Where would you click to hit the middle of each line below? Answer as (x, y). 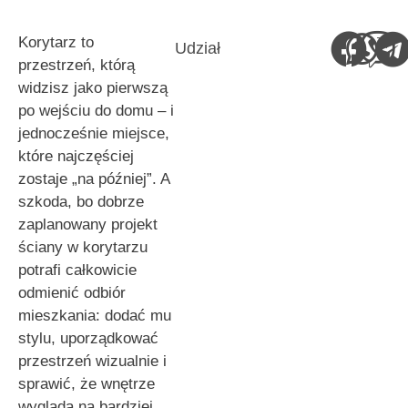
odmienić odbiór (72, 293)
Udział (197, 48)
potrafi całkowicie (77, 270)
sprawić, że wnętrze (87, 384)
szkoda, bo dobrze (81, 202)
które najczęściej (76, 156)
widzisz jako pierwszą (93, 88)
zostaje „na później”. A (94, 179)
